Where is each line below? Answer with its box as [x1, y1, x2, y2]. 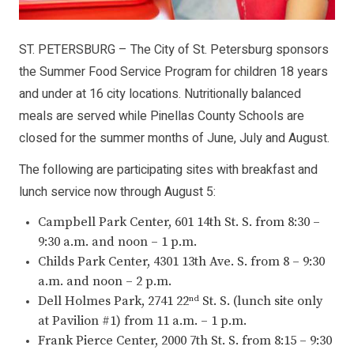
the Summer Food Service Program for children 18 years [19, 62, 328, 82]
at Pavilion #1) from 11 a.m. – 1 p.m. [38, 313, 247, 330]
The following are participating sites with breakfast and [19, 160, 318, 180]
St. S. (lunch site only [199, 293, 322, 310]
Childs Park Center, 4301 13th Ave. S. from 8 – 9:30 [38, 254, 325, 270]
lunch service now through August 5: [19, 183, 216, 202]
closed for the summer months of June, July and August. [19, 129, 330, 149]
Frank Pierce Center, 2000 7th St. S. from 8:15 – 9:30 [38, 333, 332, 349]
